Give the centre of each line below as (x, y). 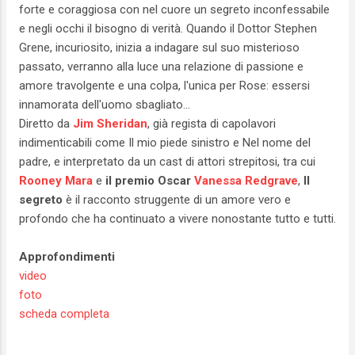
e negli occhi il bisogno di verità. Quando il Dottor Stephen (168, 28)
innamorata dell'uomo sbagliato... (105, 104)
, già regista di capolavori (212, 123)
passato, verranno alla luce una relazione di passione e (161, 66)
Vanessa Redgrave (246, 180)
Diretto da (46, 123)
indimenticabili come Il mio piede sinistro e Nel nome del (165, 142)
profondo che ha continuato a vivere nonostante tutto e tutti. (177, 218)
